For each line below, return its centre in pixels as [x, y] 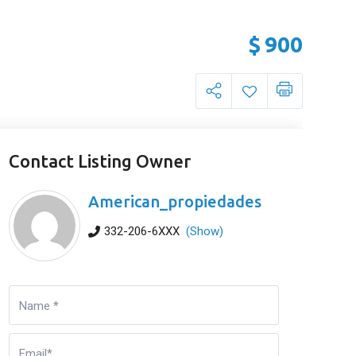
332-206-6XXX [141, 231]
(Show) [204, 231]
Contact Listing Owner [99, 161]
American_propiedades [174, 201]
